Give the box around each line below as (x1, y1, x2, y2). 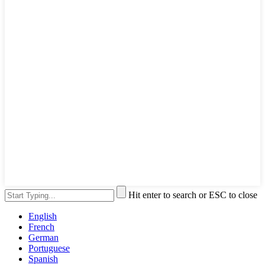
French (28, 221, 54, 232)
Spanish (28, 253, 58, 264)
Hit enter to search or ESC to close (128, 189, 257, 200)
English (28, 211, 57, 221)
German (28, 232, 59, 243)
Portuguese (28, 243, 70, 253)
